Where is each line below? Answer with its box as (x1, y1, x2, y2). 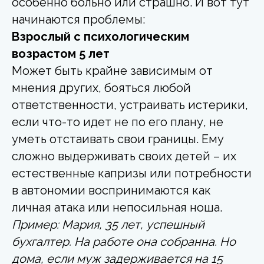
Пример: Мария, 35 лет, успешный (12, 217, 204, 232)
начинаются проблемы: (12, 12, 145, 27)
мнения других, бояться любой (12, 80, 191, 95)
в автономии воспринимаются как (12, 183, 211, 197)
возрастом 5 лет (12, 46, 110, 61)
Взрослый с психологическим (12, 29, 189, 44)
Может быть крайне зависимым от (12, 63, 213, 78)
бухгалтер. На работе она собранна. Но (12, 234, 236, 249)
